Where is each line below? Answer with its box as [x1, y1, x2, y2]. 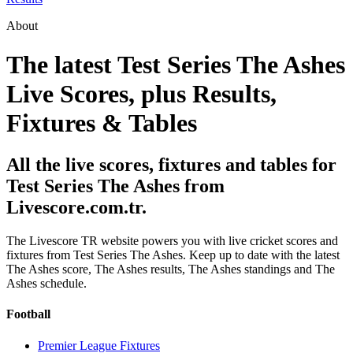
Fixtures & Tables [6, 108, 197, 137]
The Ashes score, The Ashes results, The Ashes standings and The [6, 262, 335, 277]
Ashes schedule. [6, 277, 87, 291]
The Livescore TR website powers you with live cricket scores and [6, 234, 338, 248]
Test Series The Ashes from [6, 176, 225, 197]
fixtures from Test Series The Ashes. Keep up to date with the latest [6, 248, 340, 262]
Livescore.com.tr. [6, 197, 147, 218]
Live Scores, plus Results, [6, 79, 277, 108]
